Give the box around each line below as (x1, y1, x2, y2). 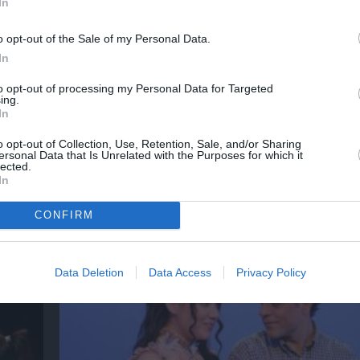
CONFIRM (34, 209, 94, 221)
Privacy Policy (235, 265, 306, 279)
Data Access (148, 265, 211, 279)
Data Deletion (54, 265, 124, 279)
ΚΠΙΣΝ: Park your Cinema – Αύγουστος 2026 (67, 190, 346, 208)
